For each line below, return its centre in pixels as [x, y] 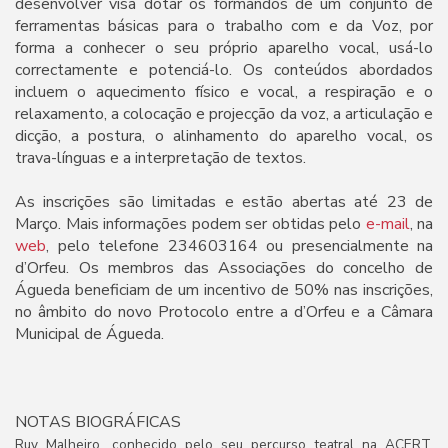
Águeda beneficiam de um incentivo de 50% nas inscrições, [224, 289]
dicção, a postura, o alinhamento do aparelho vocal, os [224, 135]
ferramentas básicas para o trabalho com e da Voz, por [224, 25]
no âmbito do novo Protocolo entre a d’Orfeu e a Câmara [224, 311]
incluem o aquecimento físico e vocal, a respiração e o [224, 91]
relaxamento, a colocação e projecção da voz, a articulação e [224, 113]
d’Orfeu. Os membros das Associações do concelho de [224, 267]
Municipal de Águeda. [89, 333]
